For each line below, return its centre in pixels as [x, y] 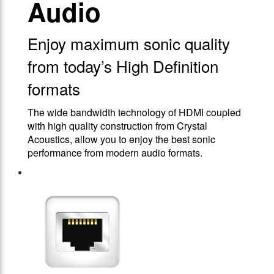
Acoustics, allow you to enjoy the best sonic [121, 139]
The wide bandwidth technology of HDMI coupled [134, 113]
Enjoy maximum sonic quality [129, 43]
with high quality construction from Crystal [117, 126]
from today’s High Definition [123, 66]
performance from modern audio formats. [115, 153]
